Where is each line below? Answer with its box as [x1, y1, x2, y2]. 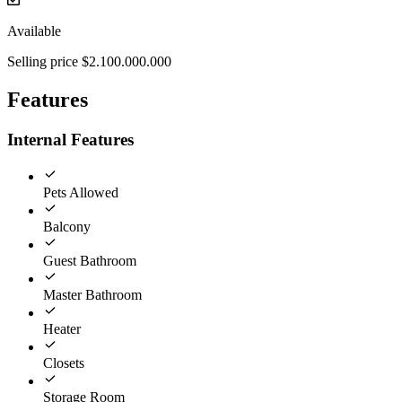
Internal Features [7, 130, 134, 150]
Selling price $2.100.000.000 [7, 54, 171, 70]
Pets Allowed [43, 184, 118, 200]
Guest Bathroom [43, 252, 136, 268]
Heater [43, 320, 81, 336]
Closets [43, 354, 84, 371]
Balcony [43, 218, 91, 234]
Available [7, 23, 61, 39]
